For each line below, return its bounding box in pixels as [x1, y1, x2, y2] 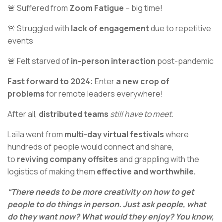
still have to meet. [110, 109, 173, 120]
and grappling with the [119, 154, 199, 165]
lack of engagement [71, 23, 149, 34]
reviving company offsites [17, 154, 119, 165]
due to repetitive [149, 23, 211, 34]
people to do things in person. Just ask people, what [7, 199, 206, 210]
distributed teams [39, 109, 109, 120]
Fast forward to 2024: [7, 76, 93, 87]
